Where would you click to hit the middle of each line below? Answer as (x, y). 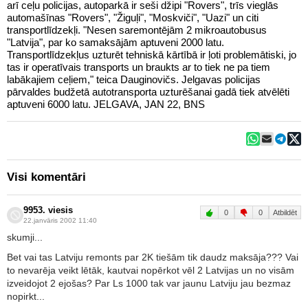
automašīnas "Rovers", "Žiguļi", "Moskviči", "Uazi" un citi (133, 18)
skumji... (25, 237)
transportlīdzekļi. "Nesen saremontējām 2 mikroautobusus (45, 30)
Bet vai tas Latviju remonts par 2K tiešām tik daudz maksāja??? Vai (153, 257)
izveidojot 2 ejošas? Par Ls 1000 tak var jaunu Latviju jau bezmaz (149, 283)
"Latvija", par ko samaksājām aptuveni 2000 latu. (115, 42)
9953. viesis (48, 210)
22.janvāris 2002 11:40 (60, 220)
